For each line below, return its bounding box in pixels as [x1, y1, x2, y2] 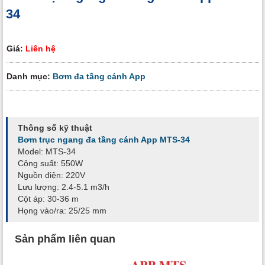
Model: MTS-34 [18, 147, 76, 157]
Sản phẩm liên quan [15, 232, 115, 245]
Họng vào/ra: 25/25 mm [18, 206, 106, 216]
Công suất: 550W [18, 159, 83, 169]
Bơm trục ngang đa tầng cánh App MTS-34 [18, 135, 190, 145]
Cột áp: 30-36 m [18, 194, 79, 204]
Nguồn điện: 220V [18, 170, 85, 180]
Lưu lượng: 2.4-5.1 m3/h [18, 182, 109, 192]
